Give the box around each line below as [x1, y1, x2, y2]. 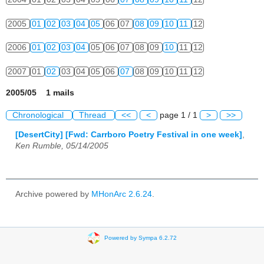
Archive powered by [15, 189, 91, 199]
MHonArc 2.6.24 [91, 189, 152, 199]
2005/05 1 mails [6, 88, 74, 98]
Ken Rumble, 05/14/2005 [15, 141, 108, 150]
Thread [79, 111, 108, 120]
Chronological [12, 111, 66, 120]
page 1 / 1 [157, 111, 200, 120]
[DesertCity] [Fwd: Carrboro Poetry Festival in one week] [15, 130, 242, 139]
